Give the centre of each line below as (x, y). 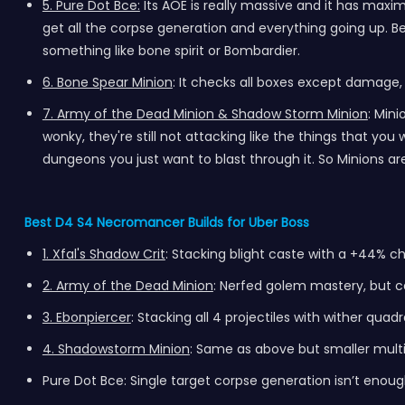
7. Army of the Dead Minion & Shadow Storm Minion (205, 114)
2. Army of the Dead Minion (127, 286)
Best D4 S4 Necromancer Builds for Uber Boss (166, 222)
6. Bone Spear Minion (107, 82)
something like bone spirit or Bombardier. (171, 51)
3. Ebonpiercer (86, 317)
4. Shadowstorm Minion (116, 349)
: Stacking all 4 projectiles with (227, 317)
